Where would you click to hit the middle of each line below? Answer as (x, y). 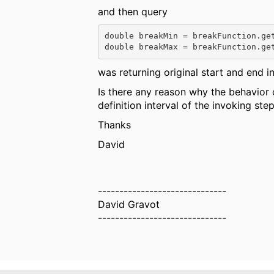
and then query (133, 11)
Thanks (115, 124)
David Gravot (129, 204)
